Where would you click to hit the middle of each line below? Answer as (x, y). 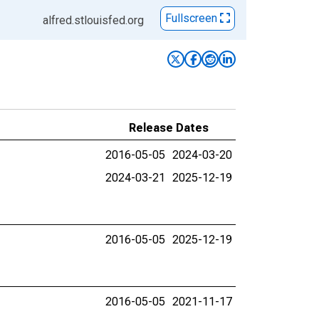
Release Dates (169, 128)
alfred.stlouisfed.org (93, 20)
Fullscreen (193, 19)
